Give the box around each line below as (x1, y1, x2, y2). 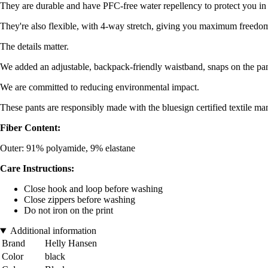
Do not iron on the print (24, 205, 113, 216)
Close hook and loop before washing (24, 184, 163, 194)
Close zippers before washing (24, 194, 135, 205)
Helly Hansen (45, 238, 97, 249)
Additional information (10, 226, 96, 236)
